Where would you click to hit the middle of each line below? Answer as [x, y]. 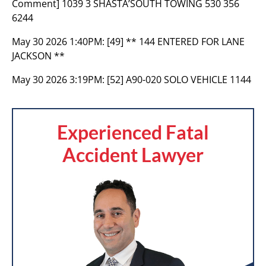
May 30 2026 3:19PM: [59, 80]
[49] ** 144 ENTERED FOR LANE [176, 42]
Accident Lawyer [133, 155]
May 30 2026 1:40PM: [59, 42]
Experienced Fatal [133, 132]
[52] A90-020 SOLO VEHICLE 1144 [179, 80]
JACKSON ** [38, 56]
